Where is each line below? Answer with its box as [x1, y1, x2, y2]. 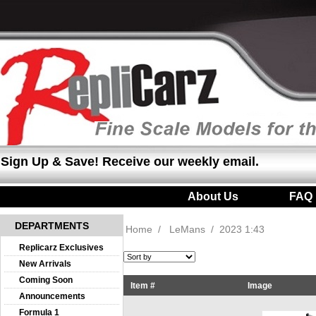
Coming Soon [19, 275, 73, 285]
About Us [187, 190, 238, 202]
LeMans [169, 224, 205, 235]
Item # [130, 281, 155, 291]
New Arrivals [19, 259, 71, 269]
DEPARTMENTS [15, 220, 89, 231]
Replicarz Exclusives [19, 243, 104, 253]
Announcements [19, 291, 85, 301]
